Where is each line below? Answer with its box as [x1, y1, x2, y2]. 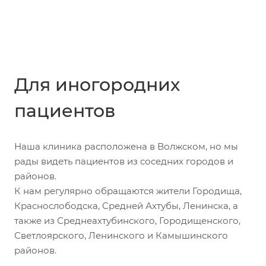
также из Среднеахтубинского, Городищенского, [14, 214, 240, 226]
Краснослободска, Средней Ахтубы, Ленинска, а [14, 199, 238, 211]
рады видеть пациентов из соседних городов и [14, 155, 233, 167]
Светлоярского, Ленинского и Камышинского [14, 229, 228, 241]
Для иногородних [14, 73, 180, 96]
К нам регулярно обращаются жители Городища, [14, 185, 242, 197]
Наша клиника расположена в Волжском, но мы [14, 140, 238, 152]
